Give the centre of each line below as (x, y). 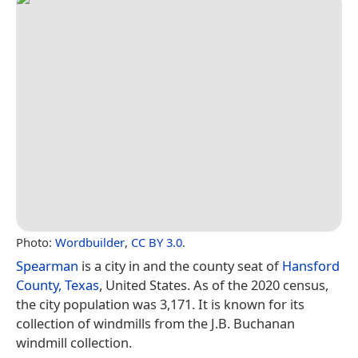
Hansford (311, 265)
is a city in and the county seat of (180, 265)
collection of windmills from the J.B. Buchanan (155, 323)
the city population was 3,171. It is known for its (160, 304)
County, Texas (58, 284)
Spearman (47, 265)
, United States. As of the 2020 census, (214, 284)
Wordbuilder (90, 242)
